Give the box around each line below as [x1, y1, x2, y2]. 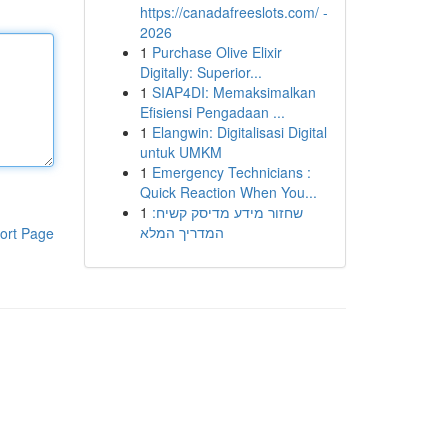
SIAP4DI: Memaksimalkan [151, 82, 316, 102]
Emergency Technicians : [151, 162, 311, 182]
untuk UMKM [139, 142, 222, 162]
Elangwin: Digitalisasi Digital [151, 122, 327, 142]
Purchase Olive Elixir [151, 42, 282, 62]
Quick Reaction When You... [139, 182, 317, 202]
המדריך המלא [139, 222, 224, 242]
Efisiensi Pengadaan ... [139, 102, 285, 122]
